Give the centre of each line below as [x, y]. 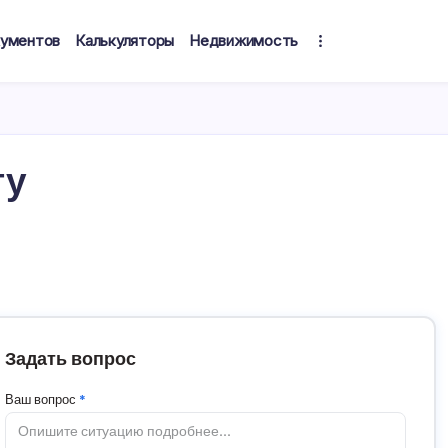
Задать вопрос [71, 358]
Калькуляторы [125, 40]
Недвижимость [244, 40]
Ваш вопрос [42, 399]
